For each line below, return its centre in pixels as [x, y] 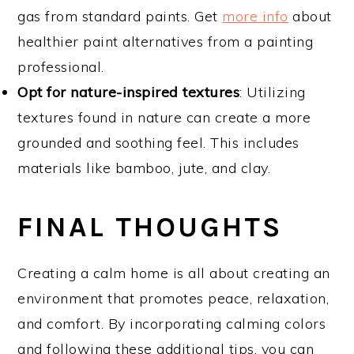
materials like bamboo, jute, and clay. [144, 168]
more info [255, 16]
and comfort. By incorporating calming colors [172, 323]
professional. [61, 66]
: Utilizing [273, 92]
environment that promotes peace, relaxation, [173, 298]
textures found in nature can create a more [164, 117]
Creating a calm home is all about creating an [174, 273]
